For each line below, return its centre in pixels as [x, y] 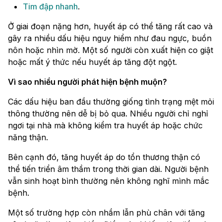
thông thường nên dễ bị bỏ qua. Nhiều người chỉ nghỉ [108, 114]
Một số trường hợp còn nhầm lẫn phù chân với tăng [106, 213]
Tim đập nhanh [50, 7]
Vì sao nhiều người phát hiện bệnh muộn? [87, 82]
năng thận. [28, 138]
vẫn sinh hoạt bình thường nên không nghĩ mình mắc [109, 181]
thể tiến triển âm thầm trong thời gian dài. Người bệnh [108, 169]
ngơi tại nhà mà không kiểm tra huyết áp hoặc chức [105, 126]
